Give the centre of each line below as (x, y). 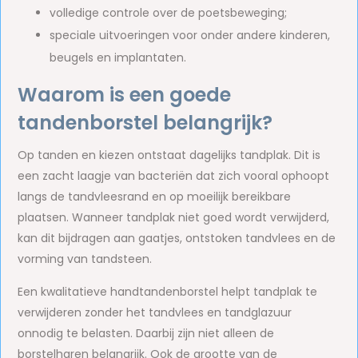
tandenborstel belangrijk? (145, 123)
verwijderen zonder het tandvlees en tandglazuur (155, 312)
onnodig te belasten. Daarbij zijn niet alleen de (146, 333)
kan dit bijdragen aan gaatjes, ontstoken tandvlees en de (177, 238)
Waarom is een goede (125, 95)
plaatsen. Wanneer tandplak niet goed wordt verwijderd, (174, 217)
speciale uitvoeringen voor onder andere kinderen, (190, 35)
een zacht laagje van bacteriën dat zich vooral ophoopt (174, 176)
